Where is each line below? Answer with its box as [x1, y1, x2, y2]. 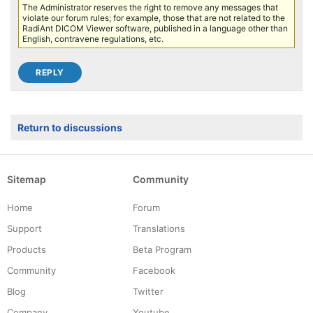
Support [7, 223, 42, 235]
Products [7, 244, 46, 256]
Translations [133, 223, 185, 235]
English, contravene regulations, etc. [22, 34, 163, 45]
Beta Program [133, 244, 191, 256]
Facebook [133, 265, 175, 277]
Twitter [133, 286, 163, 298]
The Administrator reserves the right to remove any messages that [22, 2, 278, 13]
